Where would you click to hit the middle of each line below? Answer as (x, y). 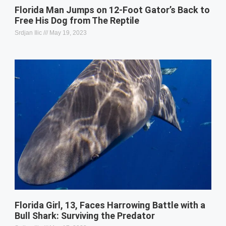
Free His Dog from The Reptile (77, 21)
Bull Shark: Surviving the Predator (85, 215)
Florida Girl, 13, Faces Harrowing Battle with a (110, 205)
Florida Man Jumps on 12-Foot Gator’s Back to (112, 10)
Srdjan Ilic (29, 33)
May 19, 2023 (67, 33)
